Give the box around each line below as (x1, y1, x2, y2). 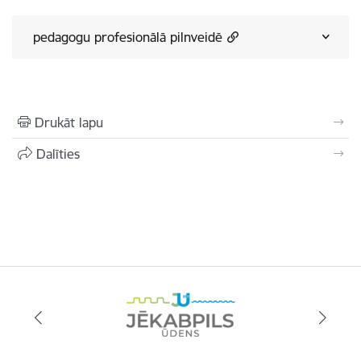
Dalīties (36, 146, 80, 162)
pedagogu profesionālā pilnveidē (33, 29, 222, 45)
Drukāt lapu (35, 114, 103, 131)
